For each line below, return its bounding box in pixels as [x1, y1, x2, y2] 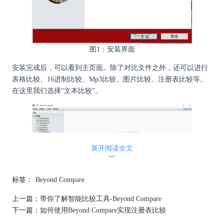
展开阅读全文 [91, 144, 133, 152]
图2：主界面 [92, 206, 131, 215]
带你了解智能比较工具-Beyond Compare [39, 194, 161, 203]
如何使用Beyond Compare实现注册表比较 [39, 206, 166, 214]
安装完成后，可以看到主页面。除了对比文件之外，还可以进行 [11, 63, 208, 72]
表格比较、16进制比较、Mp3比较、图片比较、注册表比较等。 [11, 75, 207, 83]
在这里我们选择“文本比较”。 [11, 86, 102, 95]
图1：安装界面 [89, 44, 135, 53]
